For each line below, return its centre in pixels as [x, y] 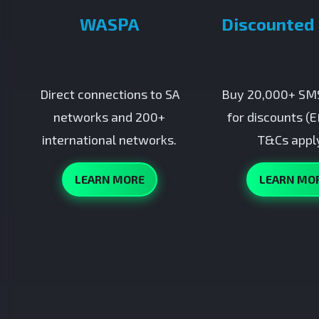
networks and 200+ [110, 117]
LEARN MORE [109, 179]
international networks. [110, 140]
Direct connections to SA [109, 94]
